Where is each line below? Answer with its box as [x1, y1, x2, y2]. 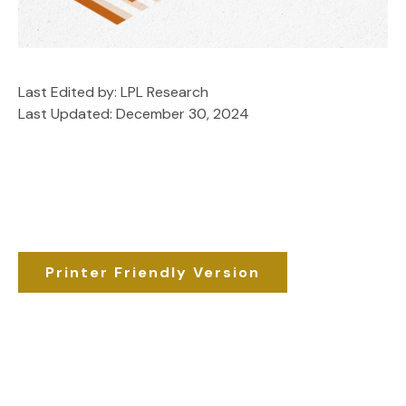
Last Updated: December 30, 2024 [18, 104, 249, 123]
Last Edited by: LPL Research [18, 82, 208, 101]
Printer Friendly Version [45, 263, 260, 282]
